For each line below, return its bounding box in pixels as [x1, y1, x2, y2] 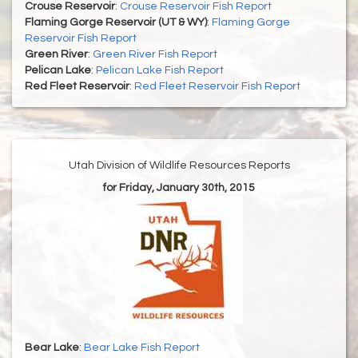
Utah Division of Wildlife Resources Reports [68, 160, 290, 172]
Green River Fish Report [93, 49, 217, 61]
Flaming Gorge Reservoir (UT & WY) [25, 17, 207, 29]
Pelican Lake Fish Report [96, 65, 224, 77]
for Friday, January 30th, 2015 [103, 182, 255, 194]
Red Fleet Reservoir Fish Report [134, 81, 300, 93]
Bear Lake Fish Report [84, 342, 200, 354]
